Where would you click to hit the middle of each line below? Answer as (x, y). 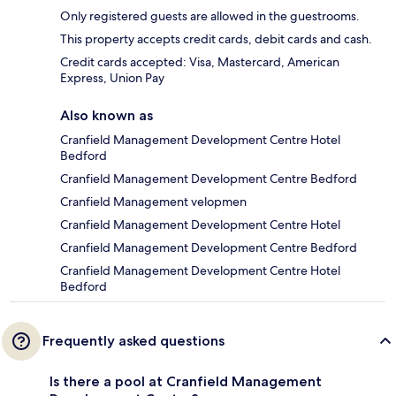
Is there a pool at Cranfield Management (186, 381)
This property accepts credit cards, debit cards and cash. (216, 38)
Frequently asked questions (133, 340)
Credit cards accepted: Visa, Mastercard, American (200, 61)
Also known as (107, 115)
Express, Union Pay (112, 77)
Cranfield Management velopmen (153, 201)
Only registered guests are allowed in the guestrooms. (210, 15)
